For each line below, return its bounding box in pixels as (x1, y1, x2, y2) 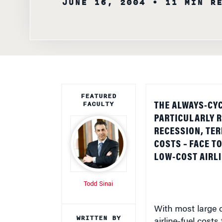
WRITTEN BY (76, 206, 121, 216)
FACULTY (83, 92, 114, 102)
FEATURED (80, 84, 116, 94)
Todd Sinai (83, 173, 113, 180)
